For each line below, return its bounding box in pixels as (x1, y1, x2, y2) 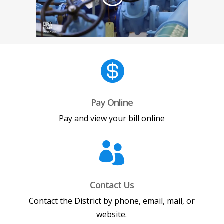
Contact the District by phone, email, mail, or (28, 195, 195, 207)
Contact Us (89, 179, 134, 191)
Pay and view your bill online (58, 113, 165, 124)
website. (96, 209, 127, 220)
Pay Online (90, 96, 133, 109)
